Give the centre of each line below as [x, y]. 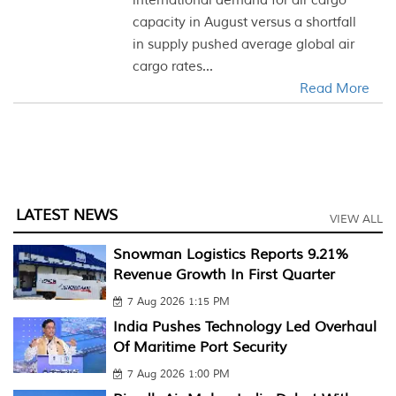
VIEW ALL [356, 219]
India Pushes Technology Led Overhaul [244, 327]
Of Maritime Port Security [199, 347]
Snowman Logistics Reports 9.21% [231, 255]
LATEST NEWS [67, 215]
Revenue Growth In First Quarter [224, 275]
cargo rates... [173, 67]
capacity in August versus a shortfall [245, 23]
